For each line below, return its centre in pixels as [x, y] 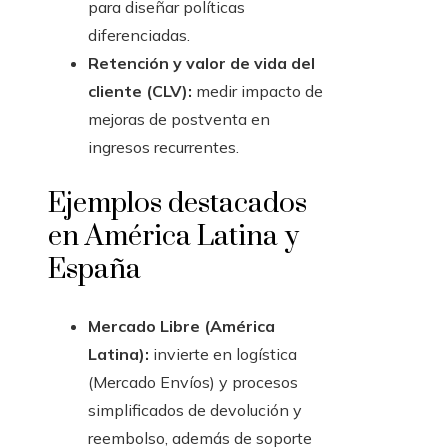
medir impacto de [257, 91]
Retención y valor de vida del [201, 63]
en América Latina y [173, 237]
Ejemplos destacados [177, 204]
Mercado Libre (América [181, 326]
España [94, 270]
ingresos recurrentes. [163, 147]
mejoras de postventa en [179, 119]
